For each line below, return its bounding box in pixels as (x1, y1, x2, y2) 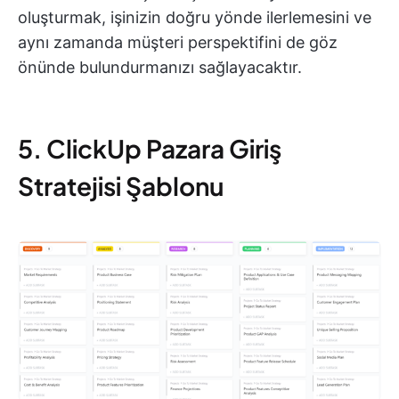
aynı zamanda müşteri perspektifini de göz (18, 32, 338, 52)
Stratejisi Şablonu (18, 169, 224, 201)
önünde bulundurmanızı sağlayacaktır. (18, 57, 302, 77)
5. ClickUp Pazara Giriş (18, 132, 281, 164)
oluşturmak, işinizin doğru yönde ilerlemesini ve (18, 7, 371, 27)
